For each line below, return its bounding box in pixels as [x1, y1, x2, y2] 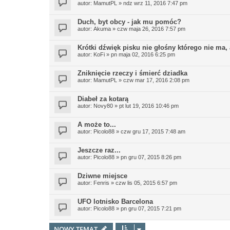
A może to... [78, 121, 116, 128]
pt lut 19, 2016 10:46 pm [119, 103, 179, 109]
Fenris [93, 180, 109, 186]
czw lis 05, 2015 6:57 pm [116, 180, 177, 186]
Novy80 [93, 103, 113, 109]
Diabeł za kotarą [78, 95, 128, 103]
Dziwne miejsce [78, 172, 127, 180]
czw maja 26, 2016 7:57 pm [117, 26, 185, 32]
